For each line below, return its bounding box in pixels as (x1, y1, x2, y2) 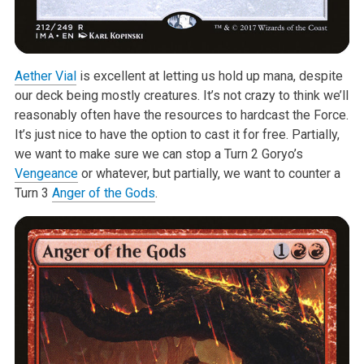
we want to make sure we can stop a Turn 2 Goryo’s (14, 146, 303, 162)
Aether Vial (14, 68, 76, 84)
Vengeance (14, 166, 78, 182)
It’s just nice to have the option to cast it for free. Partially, (14, 127, 340, 143)
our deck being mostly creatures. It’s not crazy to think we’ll (14, 88, 349, 104)
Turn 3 (14, 185, 52, 201)
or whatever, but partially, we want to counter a (77, 166, 340, 182)
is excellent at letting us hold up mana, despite (76, 68, 343, 84)
